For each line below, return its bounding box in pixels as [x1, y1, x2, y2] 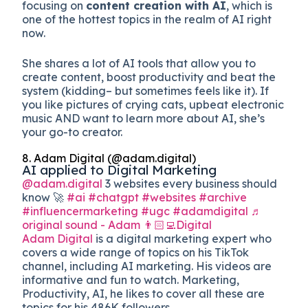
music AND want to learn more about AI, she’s [22, 111, 265, 125]
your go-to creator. [22, 124, 126, 139]
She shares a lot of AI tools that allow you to [22, 56, 256, 70]
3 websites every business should [102, 176, 278, 190]
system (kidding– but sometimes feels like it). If [22, 83, 269, 98]
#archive [199, 190, 247, 204]
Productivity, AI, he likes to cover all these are [22, 286, 265, 300]
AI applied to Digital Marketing [22, 161, 217, 178]
